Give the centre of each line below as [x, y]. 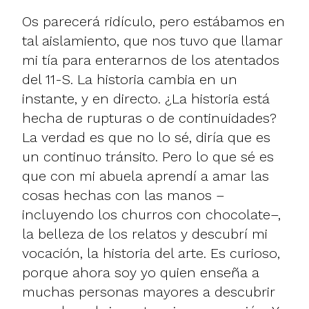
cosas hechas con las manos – [123, 195]
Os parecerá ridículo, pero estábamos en [153, 21]
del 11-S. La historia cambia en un [130, 79]
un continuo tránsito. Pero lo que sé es [148, 156]
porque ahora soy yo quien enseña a [141, 272]
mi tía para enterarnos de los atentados [151, 60]
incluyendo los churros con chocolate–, [151, 214]
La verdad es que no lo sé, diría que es [146, 137]
